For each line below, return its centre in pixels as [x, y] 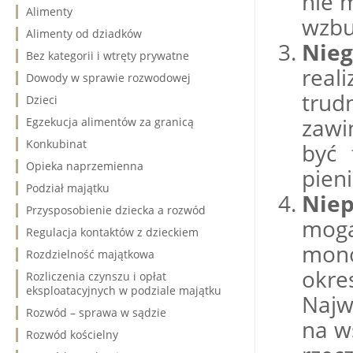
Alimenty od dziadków [84, 33]
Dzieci [42, 100]
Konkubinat [56, 144]
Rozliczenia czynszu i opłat [96, 276]
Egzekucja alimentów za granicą [110, 122]
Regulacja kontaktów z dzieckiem [112, 232]
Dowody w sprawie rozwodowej [108, 78]
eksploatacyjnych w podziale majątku [124, 290]
